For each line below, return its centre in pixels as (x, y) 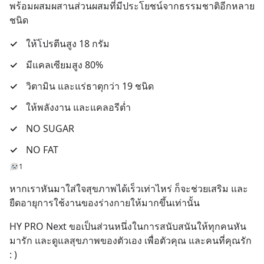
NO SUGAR (50, 128)
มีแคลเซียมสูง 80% (65, 65)
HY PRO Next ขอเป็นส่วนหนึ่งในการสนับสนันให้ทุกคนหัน (128, 226)
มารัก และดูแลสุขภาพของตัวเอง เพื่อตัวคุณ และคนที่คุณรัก (131, 240)
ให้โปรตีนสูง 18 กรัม (68, 44)
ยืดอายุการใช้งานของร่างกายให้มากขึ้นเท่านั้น (105, 203)
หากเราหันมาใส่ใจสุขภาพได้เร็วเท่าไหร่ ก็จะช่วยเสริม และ (129, 189)
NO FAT (42, 150)
